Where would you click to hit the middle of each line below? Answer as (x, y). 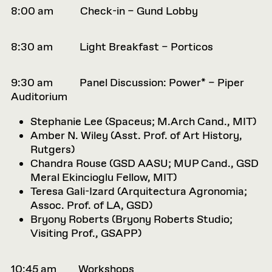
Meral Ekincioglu (73, 178)
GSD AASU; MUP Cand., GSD (186, 164)
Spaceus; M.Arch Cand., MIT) (182, 122)
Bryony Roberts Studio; (174, 220)
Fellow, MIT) (146, 178)
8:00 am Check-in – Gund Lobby (104, 12)
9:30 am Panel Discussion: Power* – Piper (127, 83)
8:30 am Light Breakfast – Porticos (112, 47)
